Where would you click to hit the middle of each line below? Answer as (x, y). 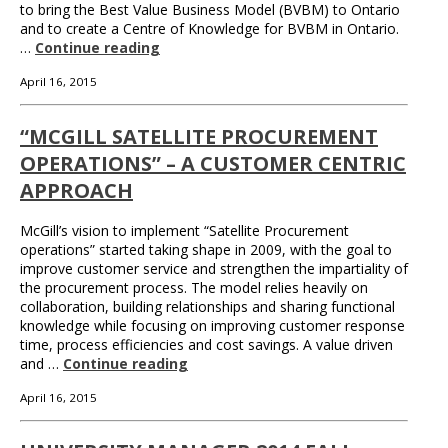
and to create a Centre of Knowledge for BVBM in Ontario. (209, 29)
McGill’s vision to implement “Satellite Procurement (184, 230)
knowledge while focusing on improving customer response (212, 325)
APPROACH (76, 191)
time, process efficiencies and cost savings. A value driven (206, 344)
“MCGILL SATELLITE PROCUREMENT (199, 137)
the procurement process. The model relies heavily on (194, 287)
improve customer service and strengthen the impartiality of (214, 268)
